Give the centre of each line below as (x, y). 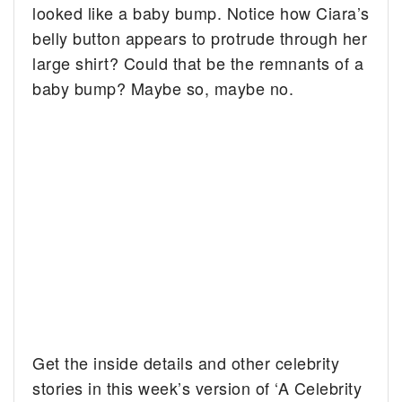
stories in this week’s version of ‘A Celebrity (197, 387)
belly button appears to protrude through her (200, 37)
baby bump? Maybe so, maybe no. (163, 87)
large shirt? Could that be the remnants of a (198, 62)
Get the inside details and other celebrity (186, 362)
